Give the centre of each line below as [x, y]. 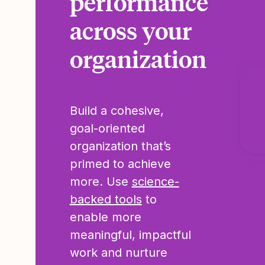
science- [155, 182]
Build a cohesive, [117, 111]
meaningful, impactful [130, 235]
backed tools [106, 200]
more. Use [101, 182]
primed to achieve [120, 164]
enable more [105, 217]
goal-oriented [107, 129]
